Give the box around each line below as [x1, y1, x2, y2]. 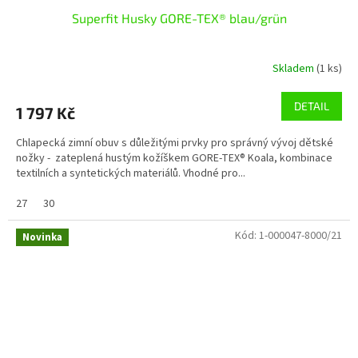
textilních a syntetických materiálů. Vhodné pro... [16, 165, 245, 181]
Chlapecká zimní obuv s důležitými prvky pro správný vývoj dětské [16, 135, 333, 151]
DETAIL [294, 99, 329, 113]
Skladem [272, 60, 316, 77]
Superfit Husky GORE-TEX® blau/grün [71, 10, 287, 26]
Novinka [22, 230, 62, 245]
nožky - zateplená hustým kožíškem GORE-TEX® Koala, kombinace [16, 150, 332, 166]
